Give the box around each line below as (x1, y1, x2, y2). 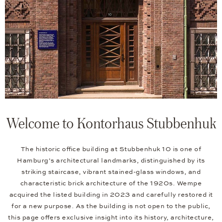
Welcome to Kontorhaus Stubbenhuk (5, 113, 217, 132)
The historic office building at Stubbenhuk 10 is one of (20, 145, 202, 153)
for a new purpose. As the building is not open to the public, (11, 202, 211, 210)
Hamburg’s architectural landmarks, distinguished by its (17, 156, 205, 165)
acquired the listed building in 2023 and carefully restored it (9, 190, 213, 199)
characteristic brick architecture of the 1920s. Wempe (20, 179, 202, 187)
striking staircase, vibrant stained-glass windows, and (21, 167, 201, 176)
